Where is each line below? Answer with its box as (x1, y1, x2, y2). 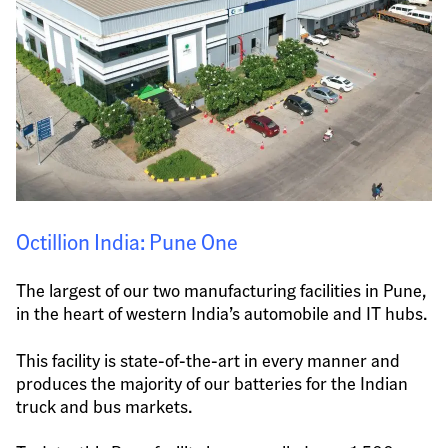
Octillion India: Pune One (16, 227, 238, 256)
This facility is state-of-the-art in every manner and (16, 347, 400, 371)
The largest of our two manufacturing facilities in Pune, (16, 278, 426, 302)
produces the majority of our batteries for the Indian (16, 370, 408, 394)
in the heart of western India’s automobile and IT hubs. (16, 301, 427, 325)
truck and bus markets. (16, 393, 192, 417)
